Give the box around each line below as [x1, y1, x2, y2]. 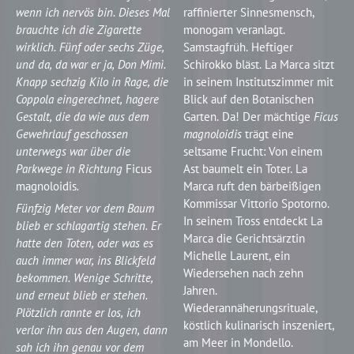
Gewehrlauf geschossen [16, 126, 129, 141]
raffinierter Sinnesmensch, [183, 4, 314, 20]
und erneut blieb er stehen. [16, 287, 149, 303]
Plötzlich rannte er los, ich [16, 304, 141, 320]
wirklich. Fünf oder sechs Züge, [16, 39, 165, 55]
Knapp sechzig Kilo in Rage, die [16, 73, 169, 89]
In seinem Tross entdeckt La [183, 213, 322, 228]
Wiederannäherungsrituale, [183, 299, 318, 315]
